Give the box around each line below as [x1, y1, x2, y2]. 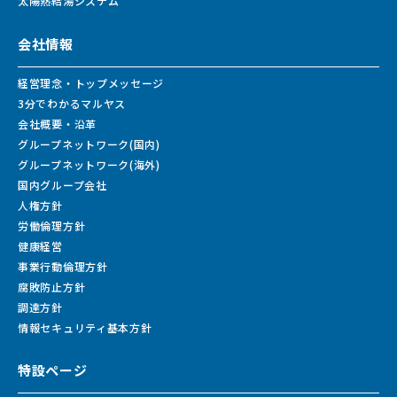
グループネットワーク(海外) [18, 156, 160, 172]
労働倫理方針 [18, 217, 86, 233]
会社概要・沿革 [18, 115, 97, 131]
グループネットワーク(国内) [18, 136, 160, 152]
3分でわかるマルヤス [18, 95, 126, 111]
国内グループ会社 [18, 176, 107, 192]
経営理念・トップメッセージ [18, 74, 165, 90]
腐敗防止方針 [18, 278, 86, 294]
